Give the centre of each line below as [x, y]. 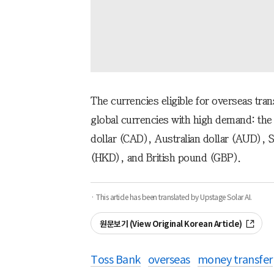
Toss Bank [116, 259]
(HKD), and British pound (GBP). [166, 157]
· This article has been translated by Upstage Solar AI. [171, 197]
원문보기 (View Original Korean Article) [171, 224]
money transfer [235, 259]
